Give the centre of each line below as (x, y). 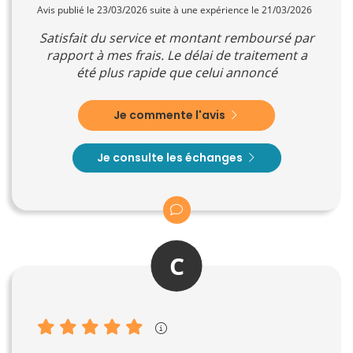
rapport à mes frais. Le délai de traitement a (176, 55)
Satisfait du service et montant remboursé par (176, 37)
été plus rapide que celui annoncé (176, 72)
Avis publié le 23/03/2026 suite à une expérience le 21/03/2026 (175, 9)
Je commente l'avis (171, 115)
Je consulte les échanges (171, 157)
